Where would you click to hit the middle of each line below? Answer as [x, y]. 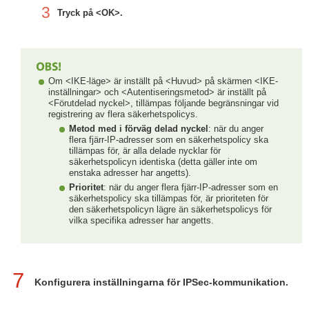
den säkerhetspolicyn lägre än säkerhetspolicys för [170, 209]
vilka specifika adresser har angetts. [141, 220]
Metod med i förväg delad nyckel [139, 129]
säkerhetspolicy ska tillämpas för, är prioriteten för [169, 198]
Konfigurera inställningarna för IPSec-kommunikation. [161, 282]
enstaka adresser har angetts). [130, 173]
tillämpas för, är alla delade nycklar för [145, 151]
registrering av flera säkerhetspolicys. [123, 114]
